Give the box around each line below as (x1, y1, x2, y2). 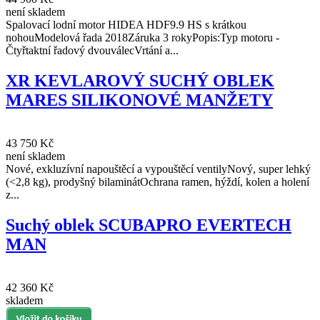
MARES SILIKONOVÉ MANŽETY (6, 91, 273, 110)
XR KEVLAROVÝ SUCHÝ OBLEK (6, 71, 274, 91)
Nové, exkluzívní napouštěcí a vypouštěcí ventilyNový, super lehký (6, 163, 311, 176)
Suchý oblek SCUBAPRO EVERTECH (6, 216, 291, 235)
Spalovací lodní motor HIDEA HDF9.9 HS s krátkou (6, 19, 246, 31)
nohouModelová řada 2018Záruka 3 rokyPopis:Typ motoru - (6, 31, 279, 44)
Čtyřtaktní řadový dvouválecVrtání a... (6, 44, 179, 57)
